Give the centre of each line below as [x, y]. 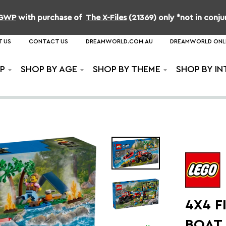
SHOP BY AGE [49, 69]
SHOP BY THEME [127, 69]
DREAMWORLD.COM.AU [119, 41]
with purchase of [51, 17]
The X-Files [106, 17]
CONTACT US [48, 41]
